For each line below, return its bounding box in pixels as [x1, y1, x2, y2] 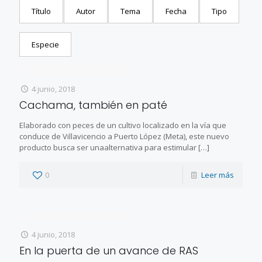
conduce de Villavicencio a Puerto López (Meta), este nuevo [19, 130, 229, 142]
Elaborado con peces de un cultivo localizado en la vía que [19, 119, 226, 130]
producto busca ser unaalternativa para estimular [19, 142, 196, 153]
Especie [32, 39, 59, 50]
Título [32, 5, 51, 16]
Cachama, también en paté [19, 97, 167, 112]
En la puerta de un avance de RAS [19, 243, 198, 258]
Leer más [201, 169, 234, 180]
